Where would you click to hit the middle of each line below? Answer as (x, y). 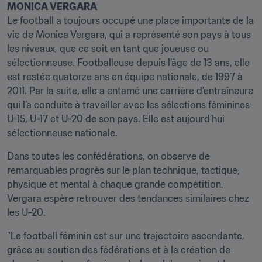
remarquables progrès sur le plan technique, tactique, (123, 170)
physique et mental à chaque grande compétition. (115, 184)
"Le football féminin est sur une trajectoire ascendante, (126, 236)
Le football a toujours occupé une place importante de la (130, 20)
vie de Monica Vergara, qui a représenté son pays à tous (129, 35)
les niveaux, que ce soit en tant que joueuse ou (108, 49)
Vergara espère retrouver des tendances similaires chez (128, 198)
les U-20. (26, 212)
